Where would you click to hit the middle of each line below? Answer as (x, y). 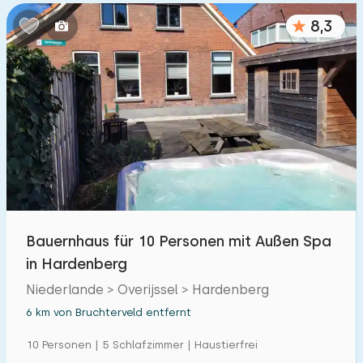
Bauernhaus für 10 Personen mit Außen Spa (179, 241)
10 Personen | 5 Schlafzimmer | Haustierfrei (142, 345)
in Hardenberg (77, 264)
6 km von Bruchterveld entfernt (109, 312)
